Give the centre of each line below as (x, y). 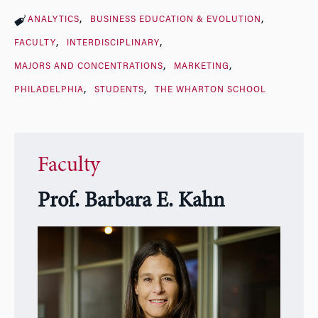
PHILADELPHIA (49, 90)
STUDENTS (119, 90)
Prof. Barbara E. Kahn (131, 202)
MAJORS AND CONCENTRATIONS (89, 66)
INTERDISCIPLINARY (113, 43)
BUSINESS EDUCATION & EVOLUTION (175, 20)
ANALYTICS (54, 20)
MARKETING (201, 66)
